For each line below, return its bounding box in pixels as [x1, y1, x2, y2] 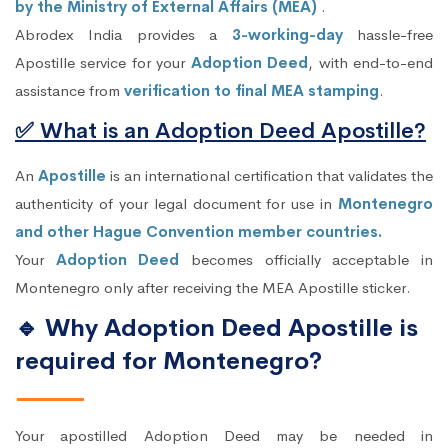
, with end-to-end [308, 52, 434, 72]
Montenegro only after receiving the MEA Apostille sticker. [15, 277, 411, 297]
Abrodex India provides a [15, 24, 232, 44]
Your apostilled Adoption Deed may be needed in [15, 425, 433, 445]
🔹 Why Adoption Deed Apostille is [15, 312, 418, 343]
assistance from [15, 80, 124, 100]
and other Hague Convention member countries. [15, 221, 382, 241]
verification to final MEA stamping [124, 80, 379, 100]
